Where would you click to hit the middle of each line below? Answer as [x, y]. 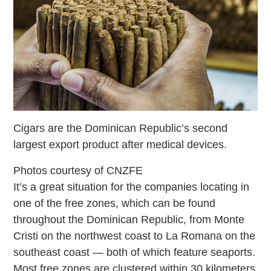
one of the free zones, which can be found [115, 204]
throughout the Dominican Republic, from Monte [129, 220]
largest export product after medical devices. [120, 145]
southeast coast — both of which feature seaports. [135, 253]
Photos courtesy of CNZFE [78, 171]
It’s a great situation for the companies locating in [132, 187]
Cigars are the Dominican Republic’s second [121, 129]
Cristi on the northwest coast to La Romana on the [135, 236]
